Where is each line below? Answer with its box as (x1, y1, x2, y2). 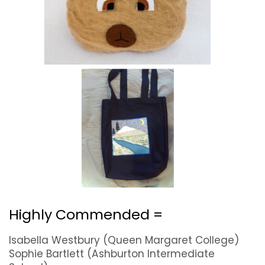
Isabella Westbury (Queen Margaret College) (9, 232, 239, 247)
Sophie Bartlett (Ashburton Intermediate (9, 246, 215, 261)
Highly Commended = (9, 204, 166, 224)
